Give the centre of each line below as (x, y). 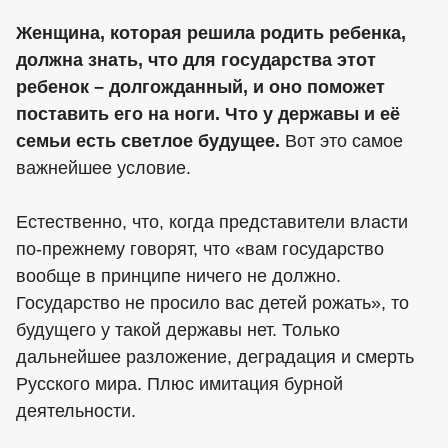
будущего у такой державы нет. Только (178, 330)
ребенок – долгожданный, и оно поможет (200, 87)
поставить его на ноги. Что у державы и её (208, 114)
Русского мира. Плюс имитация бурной (179, 384)
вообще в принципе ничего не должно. (178, 276)
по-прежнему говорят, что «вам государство (200, 249)
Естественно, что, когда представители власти (212, 222)
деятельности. (76, 411)
